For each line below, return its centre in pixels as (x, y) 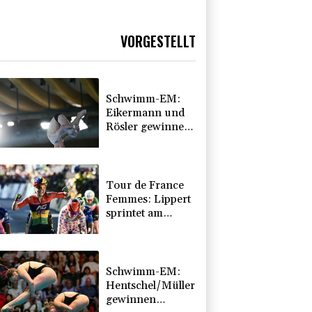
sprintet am (135, 213)
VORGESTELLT (158, 41)
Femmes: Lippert (149, 199)
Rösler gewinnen (149, 126)
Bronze (124, 154)
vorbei (122, 241)
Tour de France (145, 185)
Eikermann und (146, 112)
